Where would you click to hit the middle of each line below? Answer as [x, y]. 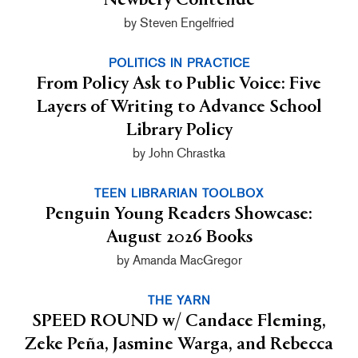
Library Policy [179, 131]
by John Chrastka [179, 153]
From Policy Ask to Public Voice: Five [179, 84]
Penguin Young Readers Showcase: [179, 215]
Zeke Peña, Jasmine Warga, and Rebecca [179, 345]
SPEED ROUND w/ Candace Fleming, [179, 322]
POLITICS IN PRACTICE [179, 64]
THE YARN [179, 301]
